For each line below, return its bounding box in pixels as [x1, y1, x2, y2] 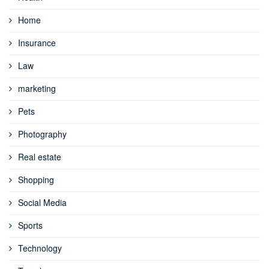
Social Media [18, 196, 67, 209]
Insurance [18, 37, 56, 49]
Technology [18, 242, 62, 255]
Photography [18, 128, 67, 141]
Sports [18, 219, 43, 232]
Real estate [18, 151, 61, 163]
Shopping [18, 174, 54, 186]
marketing [18, 82, 56, 95]
